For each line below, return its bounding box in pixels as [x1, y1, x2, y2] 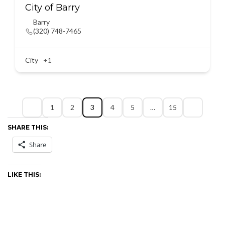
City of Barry [25, 2, 80, 13]
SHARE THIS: [8, 124, 48, 131]
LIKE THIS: [8, 171, 41, 178]
